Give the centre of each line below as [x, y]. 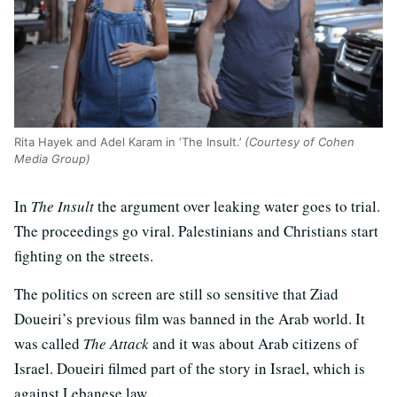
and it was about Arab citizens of [253, 344]
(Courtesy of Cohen [300, 142]
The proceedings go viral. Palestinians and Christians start [196, 231]
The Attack [116, 344]
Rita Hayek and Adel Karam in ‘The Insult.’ [129, 142]
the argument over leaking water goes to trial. [237, 206]
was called [49, 344]
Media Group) [52, 159]
